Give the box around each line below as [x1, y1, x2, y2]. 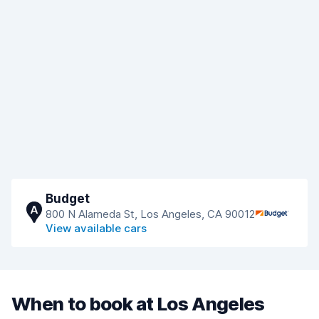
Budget [46, 192, 90, 206]
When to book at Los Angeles [11, 293, 265, 315]
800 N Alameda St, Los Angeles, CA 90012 [46, 207, 255, 221]
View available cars [46, 221, 147, 235]
